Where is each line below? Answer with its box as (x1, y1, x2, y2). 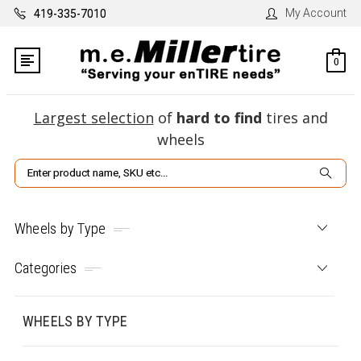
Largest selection (33, 108, 154, 128)
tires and (261, 108, 328, 128)
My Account (285, 6, 347, 19)
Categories (14, 259, 77, 276)
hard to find (176, 108, 262, 128)
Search (15, 161, 52, 175)
